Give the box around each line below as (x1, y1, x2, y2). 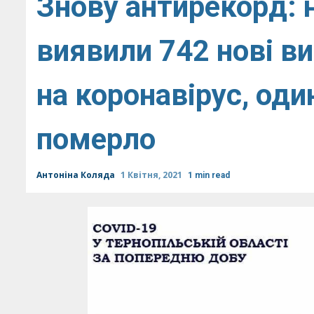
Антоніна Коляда (36, 169, 117, 181)
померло (36, 122, 156, 156)
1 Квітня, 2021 (121, 169, 184, 181)
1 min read (188, 170, 230, 180)
